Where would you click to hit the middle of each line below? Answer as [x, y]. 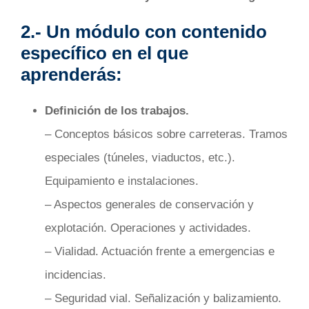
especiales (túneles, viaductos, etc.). [140, 158]
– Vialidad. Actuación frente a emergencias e [160, 252]
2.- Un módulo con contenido [144, 32]
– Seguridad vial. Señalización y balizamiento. [163, 299]
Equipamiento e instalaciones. [122, 181]
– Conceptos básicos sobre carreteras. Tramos [166, 134]
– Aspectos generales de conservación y [149, 205]
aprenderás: [71, 75]
